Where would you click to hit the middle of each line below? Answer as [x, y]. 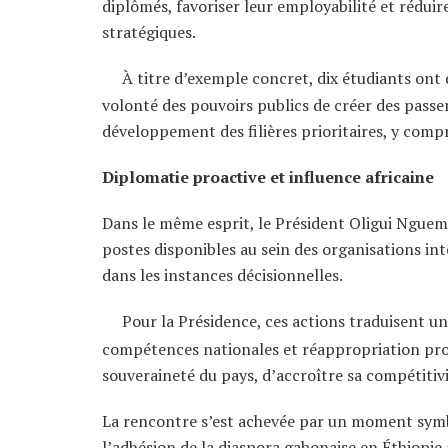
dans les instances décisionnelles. [222, 275]
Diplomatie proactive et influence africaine [268, 177]
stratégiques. [149, 31]
